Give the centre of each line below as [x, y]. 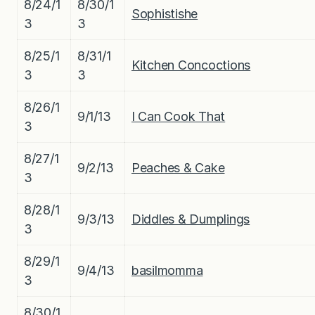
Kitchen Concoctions [191, 65]
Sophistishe [165, 13]
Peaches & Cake [178, 167]
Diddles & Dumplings [191, 219]
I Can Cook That [179, 116]
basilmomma [167, 270]
